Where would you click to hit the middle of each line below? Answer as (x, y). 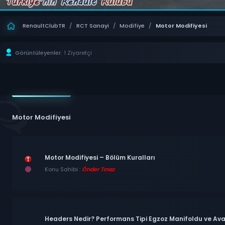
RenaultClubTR (44, 26)
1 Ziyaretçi (78, 52)
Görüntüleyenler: (39, 52)
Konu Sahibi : (63, 170)
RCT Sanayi (92, 26)
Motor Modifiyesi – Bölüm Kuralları (100, 158)
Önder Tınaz (98, 170)
